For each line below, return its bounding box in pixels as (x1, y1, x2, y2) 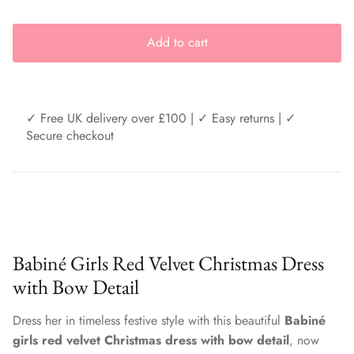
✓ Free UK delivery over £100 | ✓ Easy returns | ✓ (26, 108, 296, 127)
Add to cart (146, 33, 208, 52)
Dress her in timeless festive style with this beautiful (13, 311, 284, 330)
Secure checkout (26, 126, 114, 145)
